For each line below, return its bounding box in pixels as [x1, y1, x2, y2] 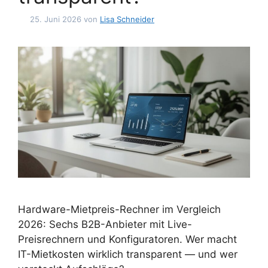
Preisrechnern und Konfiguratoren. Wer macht [18, 233, 237, 245]
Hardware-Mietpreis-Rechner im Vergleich [18, 203, 221, 215]
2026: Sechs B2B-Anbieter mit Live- [18, 218, 192, 230]
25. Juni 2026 [30, 14, 81, 24]
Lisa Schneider [100, 14, 154, 24]
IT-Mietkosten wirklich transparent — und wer [18, 248, 237, 260]
